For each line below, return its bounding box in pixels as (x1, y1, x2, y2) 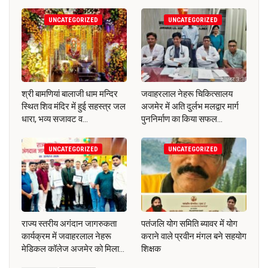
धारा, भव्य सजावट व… (22, 114, 88, 125)
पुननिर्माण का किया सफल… (141, 114, 223, 125)
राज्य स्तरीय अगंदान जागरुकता (22, 218, 117, 229)
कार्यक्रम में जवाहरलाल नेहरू (22, 230, 111, 242)
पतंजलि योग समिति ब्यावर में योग (141, 218, 237, 229)
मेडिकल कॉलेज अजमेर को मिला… (22, 243, 124, 254)
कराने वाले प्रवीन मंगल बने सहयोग (141, 230, 246, 242)
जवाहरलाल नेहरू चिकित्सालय (141, 89, 233, 100)
